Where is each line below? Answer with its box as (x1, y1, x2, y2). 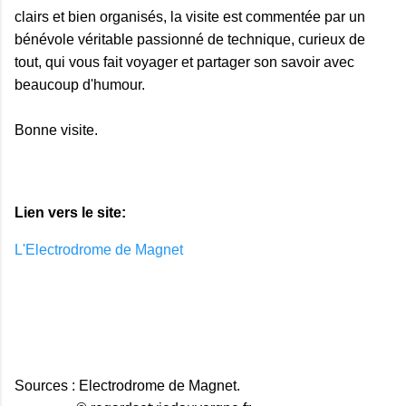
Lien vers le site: (14, 204, 126, 220)
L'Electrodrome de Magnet (14, 241, 183, 257)
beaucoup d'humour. (14, 76, 145, 92)
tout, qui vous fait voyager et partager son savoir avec (14, 53, 354, 70)
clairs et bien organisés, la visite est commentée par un (14, 8, 365, 24)
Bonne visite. (14, 121, 98, 138)
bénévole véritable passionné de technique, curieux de (14, 31, 365, 47)
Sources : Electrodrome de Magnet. (14, 377, 240, 393)
